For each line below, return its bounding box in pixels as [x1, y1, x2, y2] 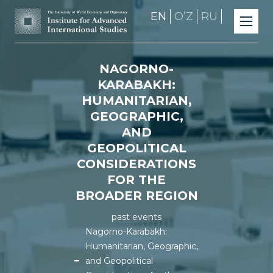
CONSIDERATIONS [77, 157, 196, 171]
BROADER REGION [75, 188, 198, 203]
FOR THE [107, 172, 166, 187]
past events [112, 211, 161, 222]
